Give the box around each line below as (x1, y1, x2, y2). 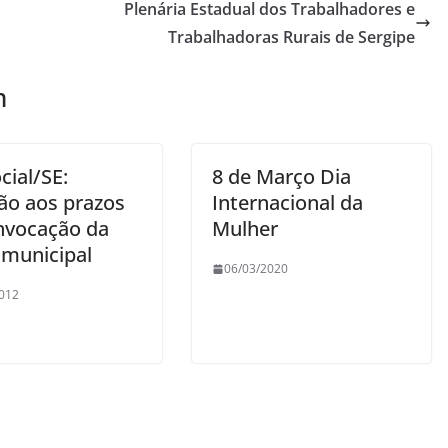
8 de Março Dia (212, 163, 351, 190)
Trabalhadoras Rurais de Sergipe (168, 26, 415, 48)
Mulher (212, 215, 278, 242)
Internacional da (212, 189, 363, 216)
